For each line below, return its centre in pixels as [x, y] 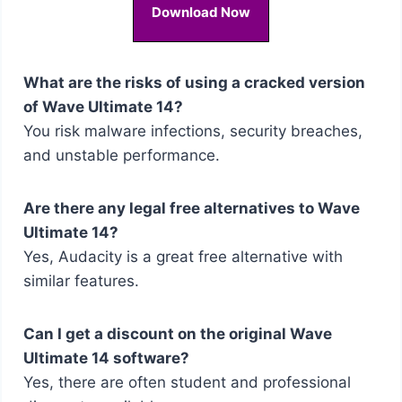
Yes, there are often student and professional [187, 382]
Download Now [201, 12]
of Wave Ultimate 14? [103, 106]
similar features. [81, 280]
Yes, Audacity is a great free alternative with [183, 256]
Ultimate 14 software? [106, 358]
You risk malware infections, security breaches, [192, 131]
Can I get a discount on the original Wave [177, 333]
